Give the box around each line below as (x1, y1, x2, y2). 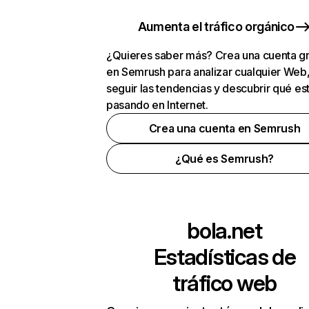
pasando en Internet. (106, 98, 208, 112)
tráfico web (172, 270, 277, 297)
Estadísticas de (153, 243, 296, 270)
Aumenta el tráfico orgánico (137, 19, 295, 34)
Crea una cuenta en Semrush (148, 121, 301, 135)
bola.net (187, 217, 262, 244)
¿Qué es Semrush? (175, 152, 274, 166)
